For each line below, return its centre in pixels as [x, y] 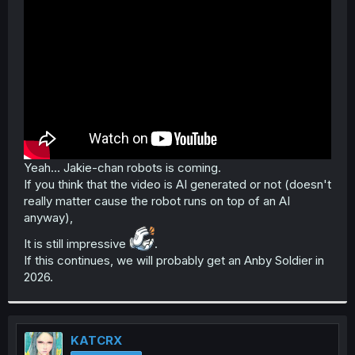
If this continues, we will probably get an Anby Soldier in [174, 260]
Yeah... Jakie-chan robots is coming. [122, 167]
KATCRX [96, 340]
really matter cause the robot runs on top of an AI [157, 200]
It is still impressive [76, 243]
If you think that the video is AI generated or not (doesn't [177, 184]
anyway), [48, 217]
